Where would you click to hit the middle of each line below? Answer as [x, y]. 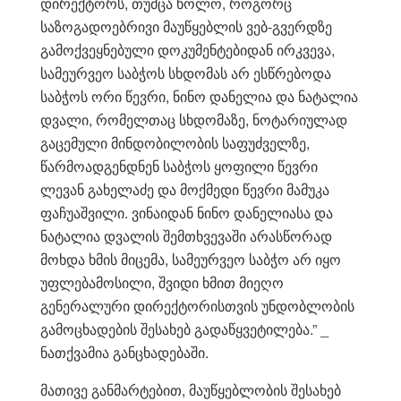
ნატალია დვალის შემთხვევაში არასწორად [186, 235]
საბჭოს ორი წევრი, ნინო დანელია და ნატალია [199, 96]
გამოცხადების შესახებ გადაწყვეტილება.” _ [184, 328]
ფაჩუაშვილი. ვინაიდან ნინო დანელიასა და [187, 212]
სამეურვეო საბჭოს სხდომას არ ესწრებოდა [186, 73]
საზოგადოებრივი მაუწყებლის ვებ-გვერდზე [186, 26]
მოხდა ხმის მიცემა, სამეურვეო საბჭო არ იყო [191, 259]
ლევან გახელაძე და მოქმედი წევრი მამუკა [185, 189]
